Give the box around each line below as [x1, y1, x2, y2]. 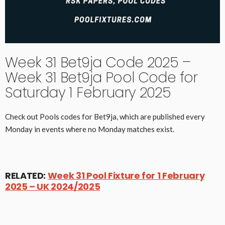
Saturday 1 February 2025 [5, 82, 171, 102]
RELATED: [5, 169, 48, 182]
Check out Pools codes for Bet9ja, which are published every [5, 111, 205, 121]
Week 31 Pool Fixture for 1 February [47, 169, 205, 182]
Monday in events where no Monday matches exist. [5, 124, 174, 134]
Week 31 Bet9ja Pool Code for [5, 67, 198, 87]
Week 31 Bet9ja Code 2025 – [5, 52, 190, 72]
